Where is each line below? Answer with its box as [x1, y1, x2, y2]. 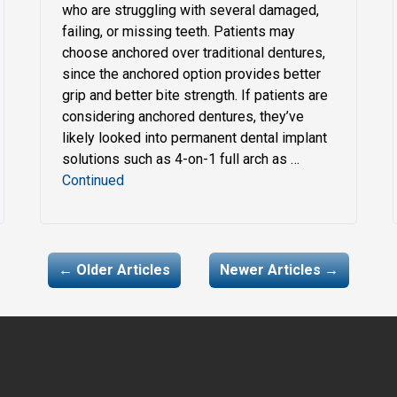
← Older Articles [58, 261, 170, 278]
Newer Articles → [220, 261, 339, 278]
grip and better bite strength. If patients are [62, 86, 329, 104]
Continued [62, 171, 125, 189]
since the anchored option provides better [62, 65, 322, 82]
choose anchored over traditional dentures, [62, 43, 326, 61]
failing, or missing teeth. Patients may [62, 22, 296, 40]
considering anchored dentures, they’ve [62, 107, 305, 125]
